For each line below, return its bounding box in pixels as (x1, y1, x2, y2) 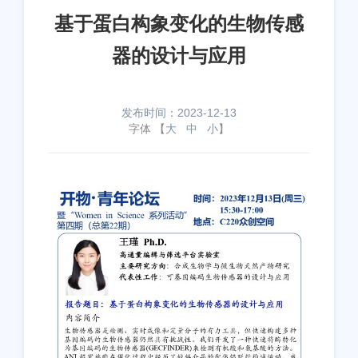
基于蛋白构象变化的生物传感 (54, 12, 304, 34)
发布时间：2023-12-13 (121, 106, 237, 119)
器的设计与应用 (112, 44, 246, 66)
